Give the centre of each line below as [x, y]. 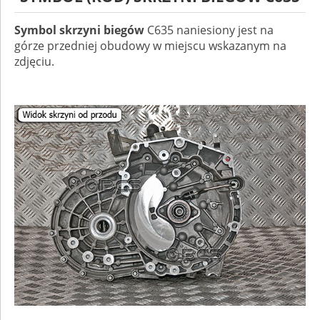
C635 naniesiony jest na [209, 30]
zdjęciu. [34, 62]
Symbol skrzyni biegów [79, 30]
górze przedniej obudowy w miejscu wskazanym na [150, 46]
